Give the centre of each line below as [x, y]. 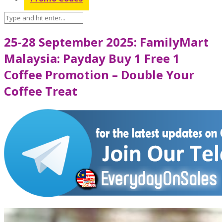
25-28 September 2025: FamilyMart [106, 42]
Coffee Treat [41, 91]
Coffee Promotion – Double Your [99, 74]
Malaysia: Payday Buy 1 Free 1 [92, 58]
